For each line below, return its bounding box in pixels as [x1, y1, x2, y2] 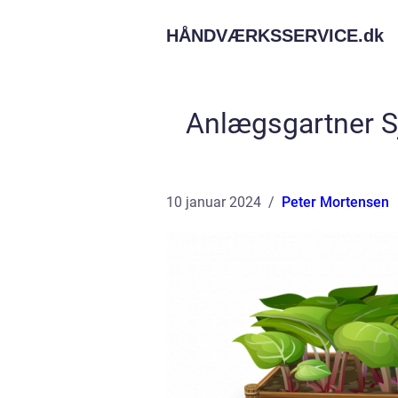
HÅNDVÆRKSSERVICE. [166, 26, 363, 45]
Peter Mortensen [282, 194, 389, 211]
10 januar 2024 [166, 194, 261, 211]
